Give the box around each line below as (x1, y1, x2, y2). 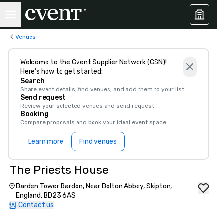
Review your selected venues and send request (20, 102, 154, 109)
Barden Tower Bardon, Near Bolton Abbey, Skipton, (15, 182, 172, 190)
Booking (20, 110, 48, 118)
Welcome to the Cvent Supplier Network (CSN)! (20, 58, 167, 66)
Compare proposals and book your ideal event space (20, 119, 166, 125)
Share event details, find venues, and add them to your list (20, 86, 184, 93)
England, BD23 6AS (15, 191, 76, 200)
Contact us (18, 201, 54, 209)
